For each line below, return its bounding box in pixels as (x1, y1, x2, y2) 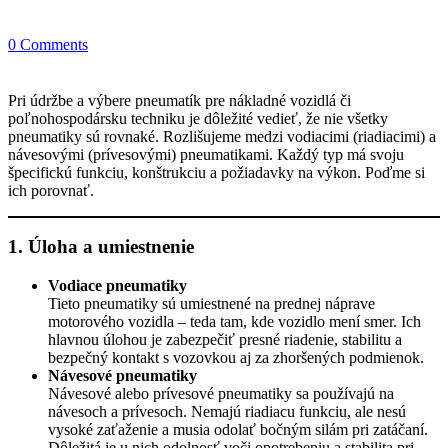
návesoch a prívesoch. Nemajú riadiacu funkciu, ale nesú (48, 402, 406, 420)
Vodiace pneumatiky (48, 276, 187, 294)
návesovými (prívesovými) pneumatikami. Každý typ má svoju (8, 145, 404, 163)
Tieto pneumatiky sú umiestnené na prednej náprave (48, 294, 375, 312)
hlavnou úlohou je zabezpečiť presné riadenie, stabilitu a (48, 330, 402, 348)
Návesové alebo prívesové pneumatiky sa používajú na (48, 384, 394, 402)
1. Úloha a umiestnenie (8, 236, 194, 258)
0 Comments (8, 35, 88, 53)
